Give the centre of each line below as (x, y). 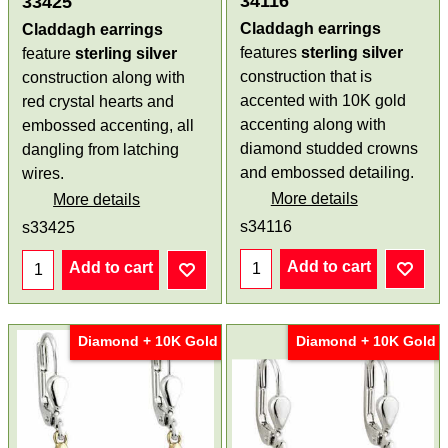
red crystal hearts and (98, 101)
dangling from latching (101, 149)
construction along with (104, 77)
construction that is (306, 76)
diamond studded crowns (329, 148)
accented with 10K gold (323, 100)
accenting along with (313, 124)
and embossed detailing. (327, 172)
